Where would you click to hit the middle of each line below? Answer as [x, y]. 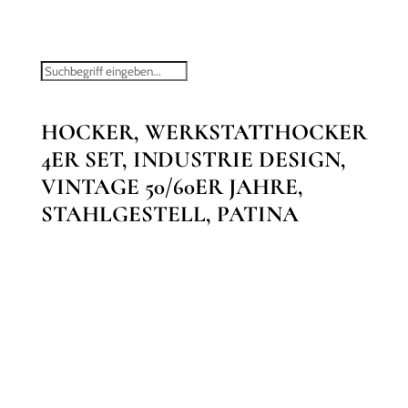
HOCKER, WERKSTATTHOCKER [204, 132]
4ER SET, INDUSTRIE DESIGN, [193, 159]
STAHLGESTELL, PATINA [169, 214]
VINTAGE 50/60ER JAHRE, [172, 187]
